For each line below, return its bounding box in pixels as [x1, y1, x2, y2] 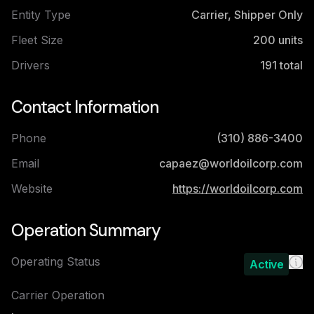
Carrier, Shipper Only [191, 8, 303, 22]
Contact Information [11, 96, 158, 118]
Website [11, 182, 53, 196]
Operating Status [11, 254, 100, 268]
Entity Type [11, 8, 71, 22]
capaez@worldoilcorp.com [159, 156, 303, 170]
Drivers [11, 58, 50, 72]
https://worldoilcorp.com [172, 182, 303, 196]
